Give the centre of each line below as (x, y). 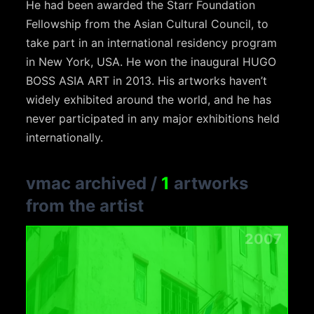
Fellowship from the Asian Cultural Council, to (148, 24)
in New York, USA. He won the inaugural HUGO (151, 62)
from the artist (85, 206)
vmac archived (87, 184)
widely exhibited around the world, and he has (149, 100)
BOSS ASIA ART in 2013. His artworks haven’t (147, 81)
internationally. (65, 138)
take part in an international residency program (152, 43)
